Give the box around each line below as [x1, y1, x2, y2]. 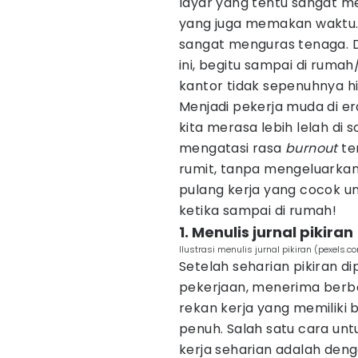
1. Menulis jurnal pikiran [179, 222, 353, 242]
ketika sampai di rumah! [179, 201, 337, 220]
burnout [285, 139, 338, 157]
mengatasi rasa [179, 139, 285, 157]
